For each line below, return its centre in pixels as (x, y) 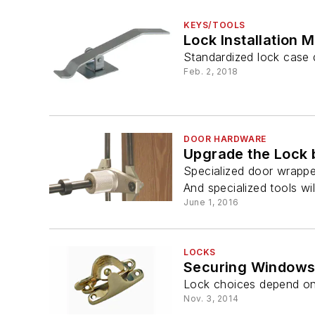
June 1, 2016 (211, 202)
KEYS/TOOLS (214, 25)
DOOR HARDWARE (225, 139)
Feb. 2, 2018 (211, 72)
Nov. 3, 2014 (211, 298)
